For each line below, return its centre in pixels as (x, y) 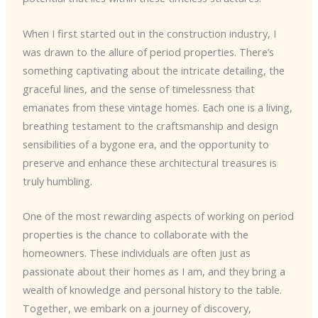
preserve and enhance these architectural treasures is (149, 162)
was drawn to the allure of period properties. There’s (148, 51)
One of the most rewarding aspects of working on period (158, 215)
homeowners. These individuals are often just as (136, 252)
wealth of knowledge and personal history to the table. (152, 289)
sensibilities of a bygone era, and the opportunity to (146, 144)
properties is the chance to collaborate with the (135, 234)
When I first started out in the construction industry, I (149, 33)
